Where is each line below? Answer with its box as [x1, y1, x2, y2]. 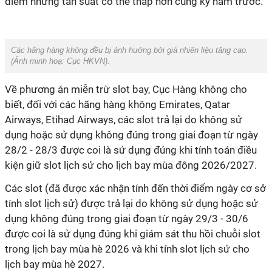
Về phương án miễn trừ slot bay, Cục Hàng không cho [5, 83, 247, 95]
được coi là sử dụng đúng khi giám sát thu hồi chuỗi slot [5, 228, 260, 240]
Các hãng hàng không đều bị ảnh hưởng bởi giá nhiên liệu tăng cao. [11, 46, 248, 55]
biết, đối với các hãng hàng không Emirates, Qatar [5, 98, 230, 110]
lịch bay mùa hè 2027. [5, 258, 104, 270]
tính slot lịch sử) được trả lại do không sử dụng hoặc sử [5, 197, 258, 209]
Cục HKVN [67, 56, 105, 66]
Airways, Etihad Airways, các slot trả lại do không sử [5, 114, 242, 126]
